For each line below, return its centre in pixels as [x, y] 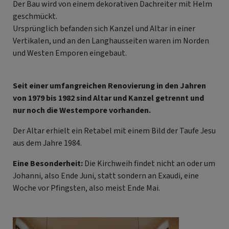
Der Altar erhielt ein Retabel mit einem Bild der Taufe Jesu [114, 130]
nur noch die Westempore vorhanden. [82, 110]
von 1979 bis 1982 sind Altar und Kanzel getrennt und [108, 98]
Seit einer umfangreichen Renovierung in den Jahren [109, 85]
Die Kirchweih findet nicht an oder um [149, 163]
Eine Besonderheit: [48, 163]
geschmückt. [35, 16]
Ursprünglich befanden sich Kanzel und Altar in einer [104, 28]
